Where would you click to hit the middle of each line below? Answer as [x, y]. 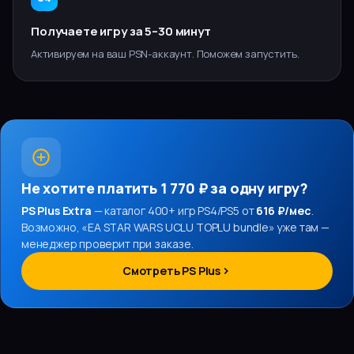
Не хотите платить [91, 188]
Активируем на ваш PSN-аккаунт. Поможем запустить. [165, 54]
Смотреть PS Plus [171, 271]
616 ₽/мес [284, 211]
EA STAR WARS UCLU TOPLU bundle [178, 227]
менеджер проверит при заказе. [107, 244]
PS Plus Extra [56, 211]
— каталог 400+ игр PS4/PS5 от [174, 211]
